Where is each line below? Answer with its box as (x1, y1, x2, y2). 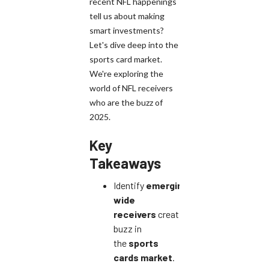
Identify (113, 180, 146, 192)
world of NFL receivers (89, 83, 173, 94)
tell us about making (89, 11, 165, 22)
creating (156, 208, 191, 220)
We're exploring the (89, 68, 163, 79)
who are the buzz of (89, 97, 163, 108)
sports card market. (89, 54, 162, 65)
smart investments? (89, 25, 164, 36)
